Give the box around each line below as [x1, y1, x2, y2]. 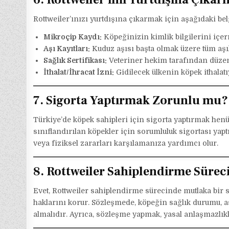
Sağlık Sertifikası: [43, 56, 107, 65]
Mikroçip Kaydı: [43, 33, 102, 41]
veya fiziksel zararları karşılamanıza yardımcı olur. [33, 139, 219, 148]
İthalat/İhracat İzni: [43, 68, 114, 77]
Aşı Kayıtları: [43, 44, 90, 53]
